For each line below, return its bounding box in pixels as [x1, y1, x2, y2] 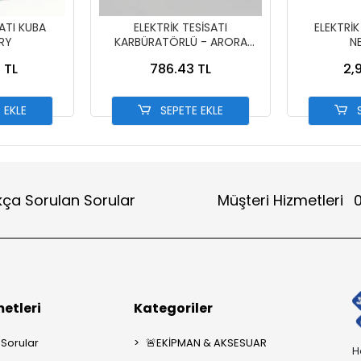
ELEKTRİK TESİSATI [134, 19, 227, 35]
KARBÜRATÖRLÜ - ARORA [114, 34, 247, 50]
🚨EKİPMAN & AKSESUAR [146, 335, 268, 351]
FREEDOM [155, 48, 206, 64]
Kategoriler [134, 299, 214, 317]
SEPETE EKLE [157, 102, 224, 118]
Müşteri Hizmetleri [217, 189, 347, 210]
